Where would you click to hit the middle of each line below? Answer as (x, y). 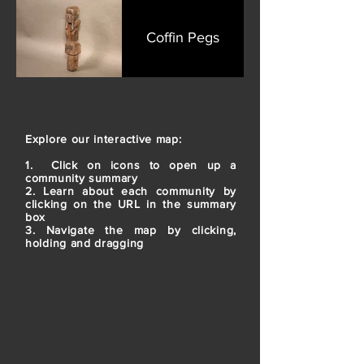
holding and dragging (87, 243)
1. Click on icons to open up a (131, 165)
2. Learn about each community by (131, 191)
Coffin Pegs (183, 37)
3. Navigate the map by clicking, (131, 230)
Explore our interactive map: (104, 139)
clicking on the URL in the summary (131, 204)
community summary (82, 178)
